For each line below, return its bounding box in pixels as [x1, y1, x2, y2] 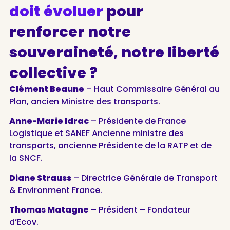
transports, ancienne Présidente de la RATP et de [9, 140, 212, 152]
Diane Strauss [9, 171, 71, 184]
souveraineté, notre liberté [9, 42, 219, 63]
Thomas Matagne [9, 203, 89, 216]
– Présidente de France [88, 115, 186, 127]
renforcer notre [9, 21, 131, 42]
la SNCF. [9, 152, 43, 164]
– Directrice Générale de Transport [71, 171, 218, 184]
